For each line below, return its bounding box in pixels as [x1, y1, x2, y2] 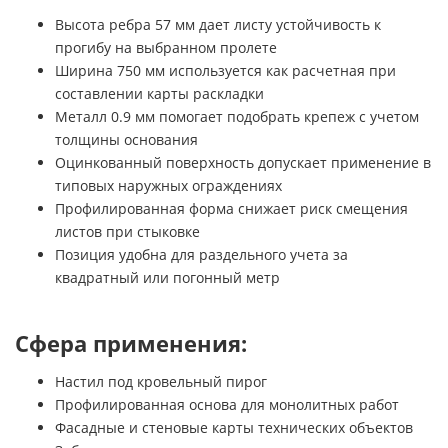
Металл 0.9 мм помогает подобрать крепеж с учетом [55, 106, 419, 126]
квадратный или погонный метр [55, 267, 280, 287]
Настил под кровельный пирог [55, 371, 267, 391]
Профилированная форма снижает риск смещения [55, 198, 408, 218]
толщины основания [55, 129, 198, 149]
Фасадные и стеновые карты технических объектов [55, 417, 413, 437]
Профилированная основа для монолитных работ [55, 394, 399, 414]
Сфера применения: [15, 327, 247, 359]
